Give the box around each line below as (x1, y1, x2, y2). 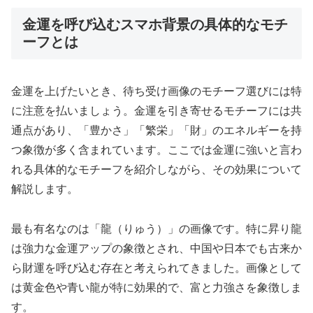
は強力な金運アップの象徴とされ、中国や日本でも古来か (11, 242, 302, 255)
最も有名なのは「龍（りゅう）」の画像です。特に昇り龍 (11, 223, 302, 235)
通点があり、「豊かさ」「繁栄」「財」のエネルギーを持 (11, 124, 302, 137)
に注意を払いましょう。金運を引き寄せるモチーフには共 (11, 105, 302, 117)
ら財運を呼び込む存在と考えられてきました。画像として (11, 262, 302, 275)
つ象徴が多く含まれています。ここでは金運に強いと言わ (11, 144, 302, 156)
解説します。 (11, 183, 78, 196)
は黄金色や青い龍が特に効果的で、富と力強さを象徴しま (11, 282, 302, 294)
